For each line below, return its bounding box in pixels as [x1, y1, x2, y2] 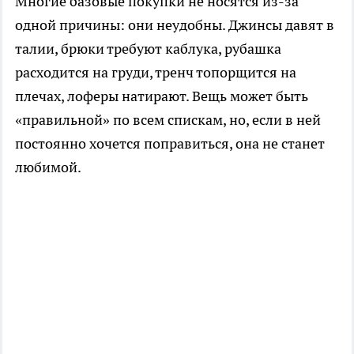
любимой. [15, 158, 81, 177]
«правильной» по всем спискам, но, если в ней [15, 111, 321, 130]
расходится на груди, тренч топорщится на [15, 63, 296, 82]
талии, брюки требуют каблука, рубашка [15, 40, 281, 58]
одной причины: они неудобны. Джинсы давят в [15, 16, 334, 35]
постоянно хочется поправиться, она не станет [15, 134, 325, 153]
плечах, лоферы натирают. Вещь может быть [15, 87, 308, 106]
